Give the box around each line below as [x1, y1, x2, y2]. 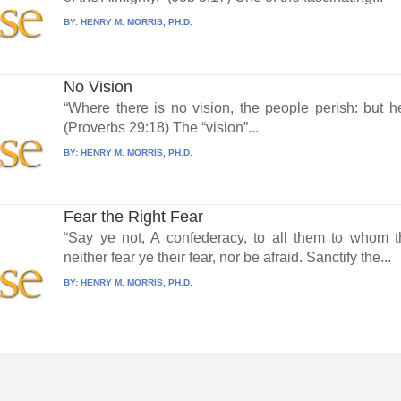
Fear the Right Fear [64, 208, 204, 226]
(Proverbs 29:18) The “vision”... [64, 119, 260, 135]
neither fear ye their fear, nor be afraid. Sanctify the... [64, 250, 392, 266]
